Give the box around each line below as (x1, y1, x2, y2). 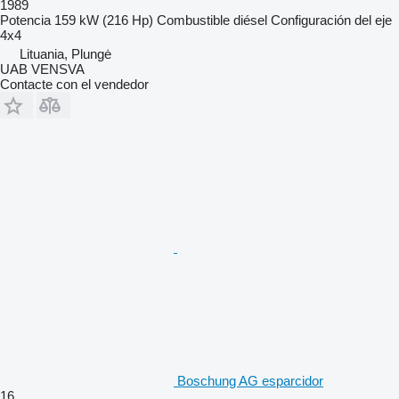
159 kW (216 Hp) (54, 12, 153, 28)
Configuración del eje (271, 12, 392, 28)
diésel (233, 12, 267, 28)
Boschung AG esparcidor (177, 372, 323, 388)
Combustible (157, 12, 230, 28)
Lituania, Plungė (20, 45, 111, 61)
